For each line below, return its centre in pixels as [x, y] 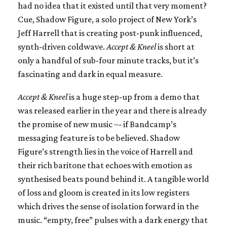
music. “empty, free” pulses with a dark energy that [113, 220]
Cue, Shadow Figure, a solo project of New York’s [107, 19]
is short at [175, 46]
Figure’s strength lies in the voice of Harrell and [105, 151]
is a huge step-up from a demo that [134, 97]
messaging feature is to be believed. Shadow [99, 138]
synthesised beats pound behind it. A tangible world [113, 179]
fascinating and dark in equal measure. [90, 74]
